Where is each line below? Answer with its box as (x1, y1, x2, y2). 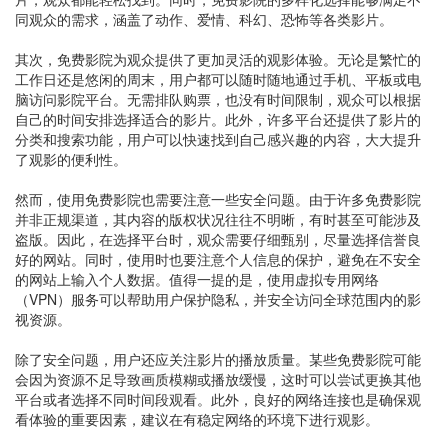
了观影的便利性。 (15, 149, 127, 169)
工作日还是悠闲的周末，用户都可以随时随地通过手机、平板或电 (15, 69, 421, 89)
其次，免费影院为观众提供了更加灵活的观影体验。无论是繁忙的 (15, 49, 421, 69)
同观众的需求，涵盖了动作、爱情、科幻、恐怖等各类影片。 (15, 9, 393, 29)
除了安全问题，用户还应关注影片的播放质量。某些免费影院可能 (15, 349, 421, 369)
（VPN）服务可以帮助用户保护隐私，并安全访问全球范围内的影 (15, 289, 421, 309)
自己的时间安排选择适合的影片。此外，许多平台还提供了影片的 (15, 109, 421, 129)
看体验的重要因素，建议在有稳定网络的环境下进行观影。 (15, 409, 379, 429)
